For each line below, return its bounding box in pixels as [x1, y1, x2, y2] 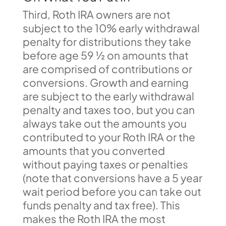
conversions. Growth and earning [22, 76, 189, 89]
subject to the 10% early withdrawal [22, 21, 200, 35]
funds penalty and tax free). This [22, 198, 180, 212]
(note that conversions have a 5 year [22, 171, 202, 185]
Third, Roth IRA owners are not [22, 8, 171, 21]
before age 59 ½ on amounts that [22, 48, 189, 62]
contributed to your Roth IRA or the [22, 130, 195, 144]
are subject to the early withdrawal [22, 89, 194, 103]
